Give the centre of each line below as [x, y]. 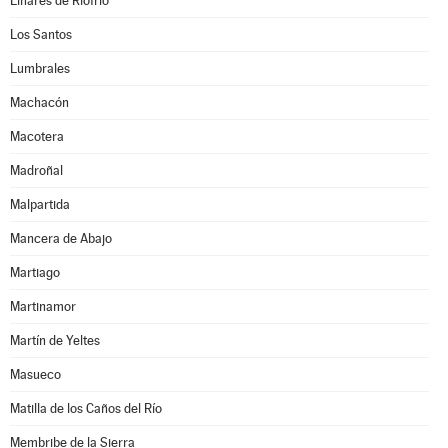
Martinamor [43, 306]
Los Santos [41, 34]
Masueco [35, 374]
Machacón [39, 102]
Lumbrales [40, 68]
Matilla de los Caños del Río [86, 408]
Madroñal [36, 170]
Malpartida [40, 204]
